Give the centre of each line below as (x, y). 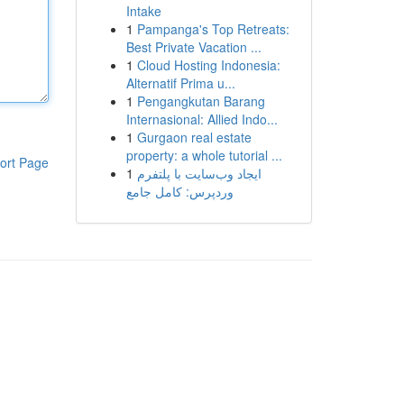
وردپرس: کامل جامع (179, 191)
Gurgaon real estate (194, 137)
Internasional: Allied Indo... (202, 119)
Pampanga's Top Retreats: (213, 29)
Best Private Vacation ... (193, 47)
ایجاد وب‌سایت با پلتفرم (199, 173)
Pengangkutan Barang (201, 101)
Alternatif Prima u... (180, 83)
